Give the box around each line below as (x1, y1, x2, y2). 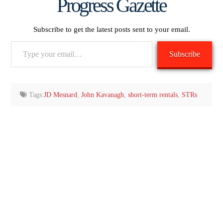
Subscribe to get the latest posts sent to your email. (33, 25, 190, 33)
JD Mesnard (44, 91, 78, 99)
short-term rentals (128, 91, 178, 99)
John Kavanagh (81, 91, 124, 99)
